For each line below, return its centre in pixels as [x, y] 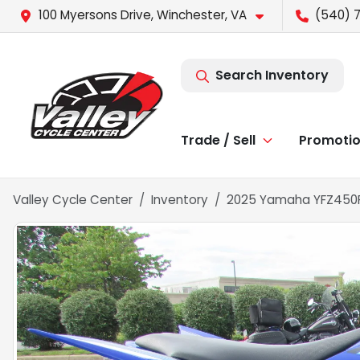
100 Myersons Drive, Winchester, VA [143, 15]
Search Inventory [272, 75]
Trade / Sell [218, 140]
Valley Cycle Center [73, 200]
